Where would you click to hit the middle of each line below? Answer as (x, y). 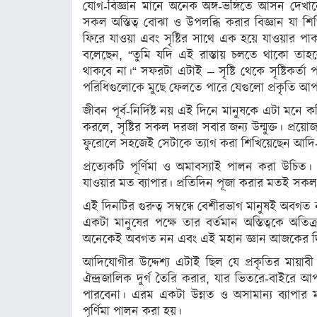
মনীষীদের (72, 70)
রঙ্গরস (64, 139)
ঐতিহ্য (65, 43)
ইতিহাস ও (73, 27)
